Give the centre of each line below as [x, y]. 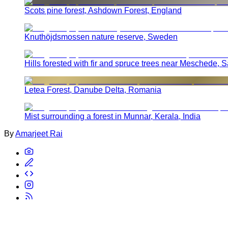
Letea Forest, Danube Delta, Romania [93, 90]
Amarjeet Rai [39, 133]
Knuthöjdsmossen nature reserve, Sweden [101, 37]
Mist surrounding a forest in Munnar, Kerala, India [112, 116]
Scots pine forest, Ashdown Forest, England [103, 10]
